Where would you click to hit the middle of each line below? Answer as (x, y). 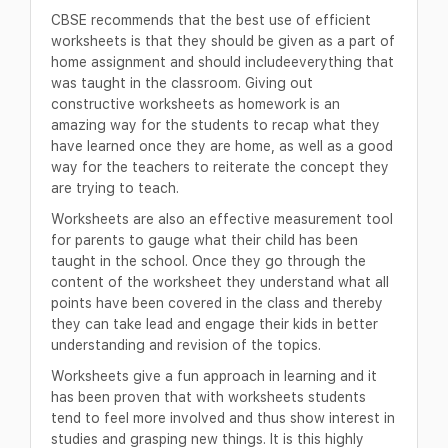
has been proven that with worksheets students (208, 397)
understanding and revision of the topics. (186, 345)
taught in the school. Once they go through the (208, 261)
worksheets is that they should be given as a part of (223, 41)
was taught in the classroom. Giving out (182, 83)
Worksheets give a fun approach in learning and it (214, 376)
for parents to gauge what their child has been (204, 240)
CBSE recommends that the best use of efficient (211, 20)
